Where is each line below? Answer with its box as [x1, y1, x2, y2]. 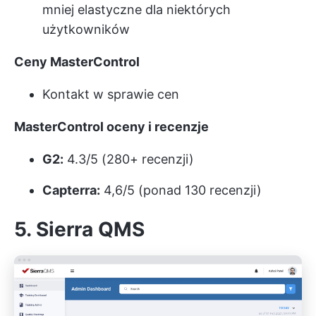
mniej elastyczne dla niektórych [42, 1, 231, 17]
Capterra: [42, 182, 100, 197]
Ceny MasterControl [14, 54, 140, 69]
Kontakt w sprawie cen [42, 86, 179, 102]
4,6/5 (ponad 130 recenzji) [100, 182, 262, 197]
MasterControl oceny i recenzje [14, 119, 209, 134]
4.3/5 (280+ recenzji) [63, 151, 194, 166]
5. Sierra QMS [14, 217, 145, 241]
